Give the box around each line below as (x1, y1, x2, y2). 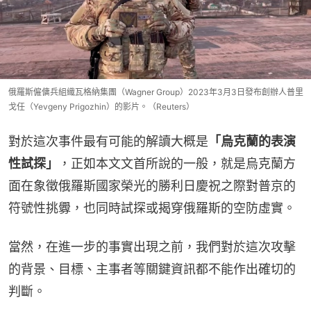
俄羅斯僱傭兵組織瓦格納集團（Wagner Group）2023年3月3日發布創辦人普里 (8, 87, 303, 98)
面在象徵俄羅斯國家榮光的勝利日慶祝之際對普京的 (8, 178, 296, 194)
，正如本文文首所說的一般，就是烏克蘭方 (58, 156, 296, 171)
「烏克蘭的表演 (208, 134, 296, 149)
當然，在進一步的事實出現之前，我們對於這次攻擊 (8, 239, 296, 255)
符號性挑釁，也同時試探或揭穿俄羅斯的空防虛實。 (8, 201, 296, 216)
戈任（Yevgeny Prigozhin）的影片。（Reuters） (8, 101, 194, 112)
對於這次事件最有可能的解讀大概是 (8, 134, 208, 149)
